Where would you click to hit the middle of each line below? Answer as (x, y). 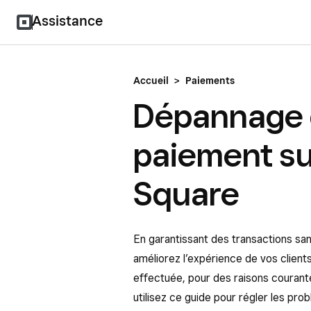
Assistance (67, 21)
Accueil (151, 81)
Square (186, 193)
